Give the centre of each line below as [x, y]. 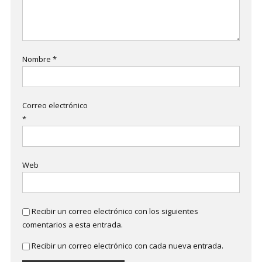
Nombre [37, 59]
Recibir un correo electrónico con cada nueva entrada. [127, 246]
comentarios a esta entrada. [72, 225]
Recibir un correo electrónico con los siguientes [115, 211]
